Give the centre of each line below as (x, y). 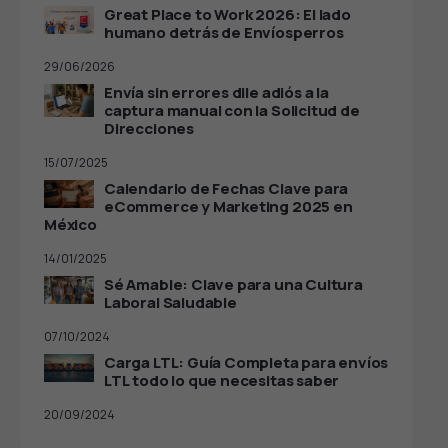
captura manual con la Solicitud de (232, 111)
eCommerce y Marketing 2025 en (228, 207)
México (70, 225)
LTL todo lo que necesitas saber (222, 381)
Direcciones (149, 129)
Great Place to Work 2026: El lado (227, 15)
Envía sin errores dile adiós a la (216, 93)
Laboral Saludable (170, 303)
